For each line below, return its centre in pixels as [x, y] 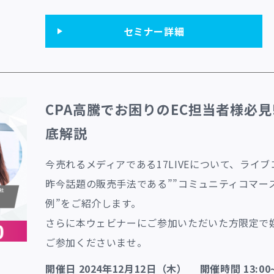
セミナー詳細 [154, 31]
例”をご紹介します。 [93, 203]
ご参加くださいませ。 [96, 242]
